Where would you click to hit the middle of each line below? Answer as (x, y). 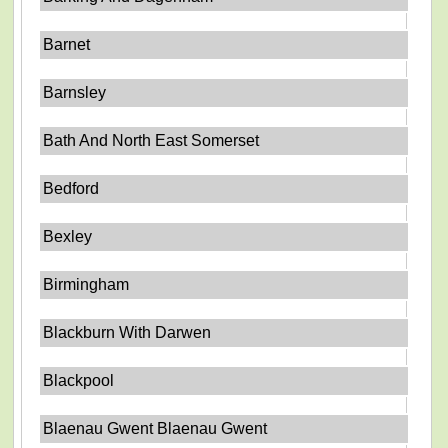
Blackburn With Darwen (127, 332)
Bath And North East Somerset (151, 140)
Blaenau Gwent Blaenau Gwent (155, 428)
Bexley (68, 236)
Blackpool (79, 380)
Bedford (71, 188)
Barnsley (75, 92)
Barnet (67, 44)
